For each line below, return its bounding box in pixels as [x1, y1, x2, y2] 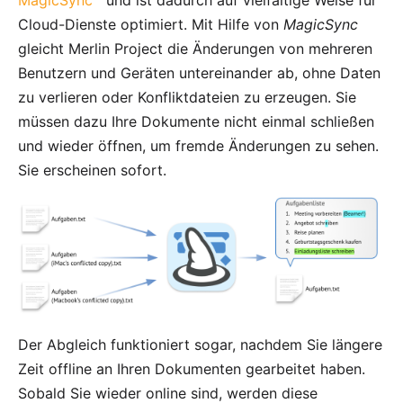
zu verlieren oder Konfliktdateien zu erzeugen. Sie [18, 88, 356, 107]
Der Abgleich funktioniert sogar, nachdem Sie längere [18, 335, 382, 354]
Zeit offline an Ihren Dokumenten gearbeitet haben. [18, 359, 365, 378]
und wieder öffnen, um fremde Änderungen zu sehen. [18, 137, 379, 156]
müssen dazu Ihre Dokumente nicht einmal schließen [18, 112, 374, 131]
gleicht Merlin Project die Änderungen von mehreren [18, 40, 372, 58]
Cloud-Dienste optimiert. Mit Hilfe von [18, 15, 283, 34]
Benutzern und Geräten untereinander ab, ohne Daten [18, 64, 381, 83]
